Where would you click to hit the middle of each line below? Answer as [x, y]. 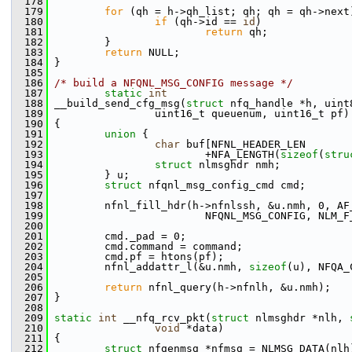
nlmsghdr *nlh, [299, 318]
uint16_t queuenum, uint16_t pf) [199, 114]
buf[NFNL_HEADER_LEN [243, 144]
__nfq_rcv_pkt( [164, 318]
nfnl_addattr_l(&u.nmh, [148, 267]
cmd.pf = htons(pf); [136, 257]
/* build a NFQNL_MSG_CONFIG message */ [174, 83]
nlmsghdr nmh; [240, 165]
